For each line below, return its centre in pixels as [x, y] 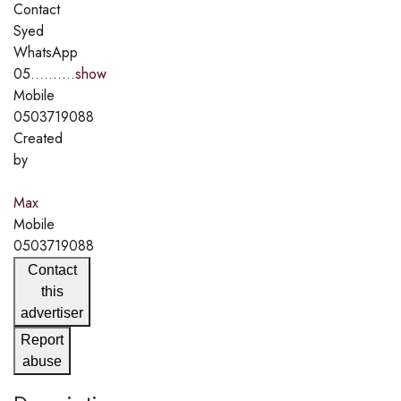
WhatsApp [46, 52]
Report [42, 339]
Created [38, 138]
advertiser [52, 312]
